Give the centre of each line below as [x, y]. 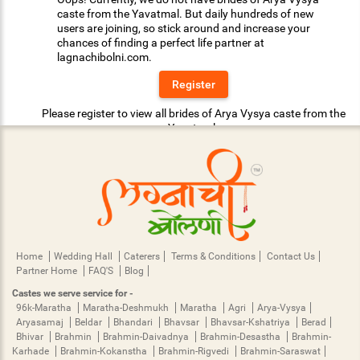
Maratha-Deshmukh [127, 307]
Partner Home [48, 270]
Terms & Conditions [213, 256]
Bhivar [31, 336]
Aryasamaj [41, 322]
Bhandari [134, 322]
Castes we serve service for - [73, 293]
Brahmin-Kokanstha [105, 351]
